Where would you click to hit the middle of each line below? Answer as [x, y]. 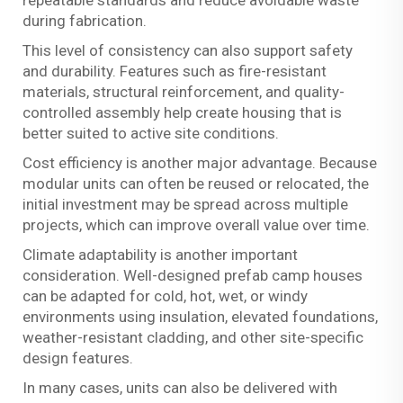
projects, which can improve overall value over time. [196, 224]
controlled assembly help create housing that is [182, 112]
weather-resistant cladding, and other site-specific [193, 337]
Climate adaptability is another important [160, 254]
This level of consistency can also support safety [188, 50]
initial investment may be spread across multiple [185, 204]
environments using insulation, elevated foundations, [200, 316]
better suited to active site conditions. [151, 133]
